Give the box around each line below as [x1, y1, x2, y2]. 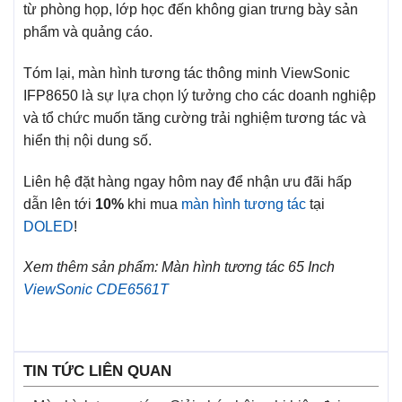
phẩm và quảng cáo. [23, 23, 153, 39]
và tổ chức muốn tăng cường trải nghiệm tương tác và [23, 109, 366, 126]
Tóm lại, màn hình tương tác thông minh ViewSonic [23, 65, 350, 81]
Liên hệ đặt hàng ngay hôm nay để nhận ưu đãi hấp [23, 173, 352, 189]
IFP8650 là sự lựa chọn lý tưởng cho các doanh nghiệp [23, 87, 376, 103]
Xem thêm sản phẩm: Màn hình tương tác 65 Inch [23, 259, 335, 275]
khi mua [124, 196, 181, 212]
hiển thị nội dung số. [23, 132, 152, 148]
